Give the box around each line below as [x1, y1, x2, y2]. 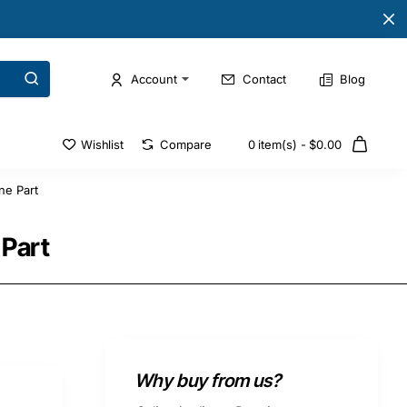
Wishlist [80, 137, 124, 152]
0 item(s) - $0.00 [247, 137, 342, 152]
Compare [160, 137, 212, 152]
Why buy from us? [134, 370, 281, 392]
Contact [243, 71, 286, 86]
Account [131, 71, 177, 86]
